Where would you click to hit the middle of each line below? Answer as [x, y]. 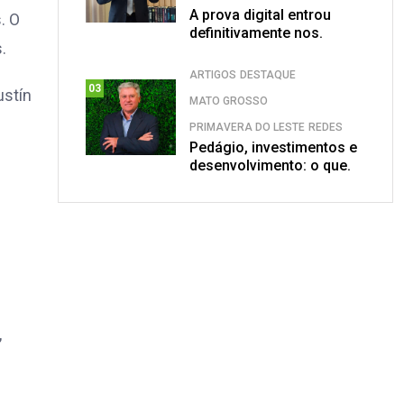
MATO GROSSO [229, 101]
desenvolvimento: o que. [270, 165]
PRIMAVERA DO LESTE [247, 127]
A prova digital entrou [260, 14]
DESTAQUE [268, 74]
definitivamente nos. [256, 32]
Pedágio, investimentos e [273, 147]
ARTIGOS [213, 74]
